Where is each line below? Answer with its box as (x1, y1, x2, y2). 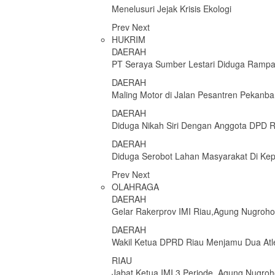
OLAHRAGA (112, 180, 159, 193)
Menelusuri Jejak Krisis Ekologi (112, 2, 231, 15)
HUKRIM (112, 33, 145, 45)
